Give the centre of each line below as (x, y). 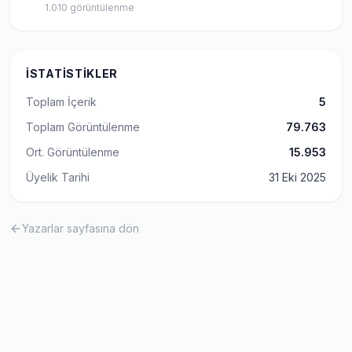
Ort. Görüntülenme (73, 152)
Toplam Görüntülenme (83, 127)
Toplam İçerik (61, 102)
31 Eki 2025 (297, 177)
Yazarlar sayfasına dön (81, 228)
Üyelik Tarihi (58, 177)
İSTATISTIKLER (72, 73)
